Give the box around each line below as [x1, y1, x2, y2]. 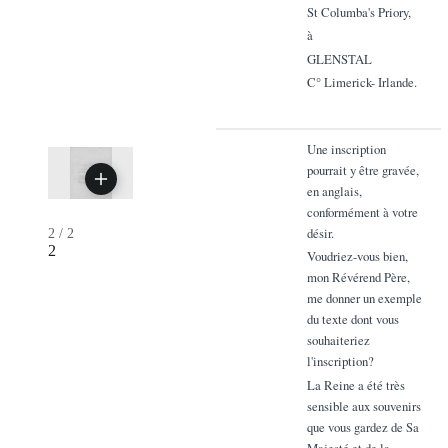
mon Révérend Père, [306, 268, 410, 287]
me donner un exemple [306, 289, 422, 308]
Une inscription [306, 139, 386, 158]
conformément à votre [306, 202, 418, 221]
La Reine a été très [306, 375, 405, 394]
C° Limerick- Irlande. [306, 73, 417, 92]
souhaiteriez [306, 331, 370, 350]
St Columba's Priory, [306, 2, 411, 21]
